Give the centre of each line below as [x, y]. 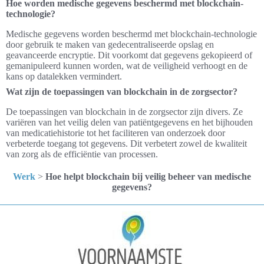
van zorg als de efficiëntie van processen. [82, 154]
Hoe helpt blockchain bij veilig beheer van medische [148, 176]
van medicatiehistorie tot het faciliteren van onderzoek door [115, 133]
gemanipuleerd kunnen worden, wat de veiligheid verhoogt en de [127, 66]
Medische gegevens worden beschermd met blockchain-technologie [131, 34]
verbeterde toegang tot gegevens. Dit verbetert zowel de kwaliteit [126, 143]
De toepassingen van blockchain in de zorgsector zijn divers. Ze [124, 112]
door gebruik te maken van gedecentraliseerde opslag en [110, 44]
